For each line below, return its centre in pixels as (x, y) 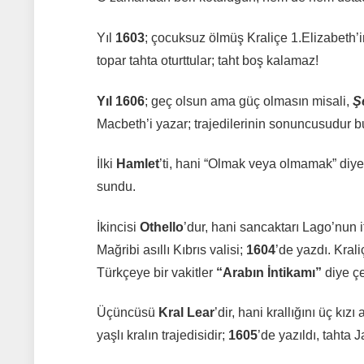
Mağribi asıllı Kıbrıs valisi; (171, 249)
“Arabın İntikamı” (269, 272)
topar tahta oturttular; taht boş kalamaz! (207, 60)
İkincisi (118, 227)
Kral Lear (186, 313)
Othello (161, 227)
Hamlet (137, 164)
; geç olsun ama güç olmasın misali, (248, 101)
